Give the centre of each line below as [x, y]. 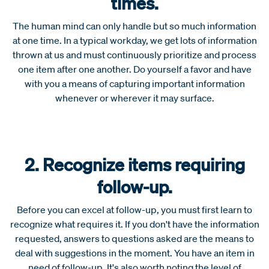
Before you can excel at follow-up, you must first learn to [134, 209]
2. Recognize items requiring [134, 164]
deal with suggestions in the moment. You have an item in [134, 252]
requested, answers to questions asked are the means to [134, 238]
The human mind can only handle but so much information [134, 26]
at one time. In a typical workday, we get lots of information [134, 40]
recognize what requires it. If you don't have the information [134, 224]
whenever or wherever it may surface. [134, 98]
